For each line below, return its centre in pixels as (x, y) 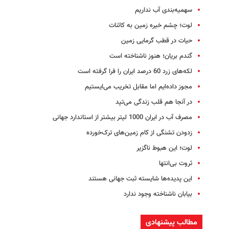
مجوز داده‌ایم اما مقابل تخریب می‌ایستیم (139, 87)
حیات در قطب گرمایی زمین (157, 41)
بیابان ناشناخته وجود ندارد (158, 194)
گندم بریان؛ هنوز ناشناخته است (151, 56)
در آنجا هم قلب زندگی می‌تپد (154, 102)
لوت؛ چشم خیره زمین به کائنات (151, 26)
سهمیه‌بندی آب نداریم (164, 10)
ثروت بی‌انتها (176, 164)
